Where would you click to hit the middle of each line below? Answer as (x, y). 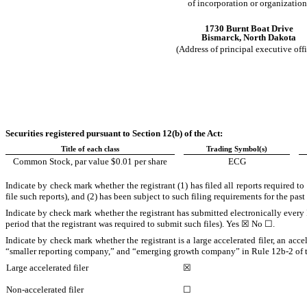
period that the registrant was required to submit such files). (116, 223)
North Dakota (270, 38)
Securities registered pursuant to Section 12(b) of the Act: (114, 133)
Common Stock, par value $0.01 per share (90, 161)
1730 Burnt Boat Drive (249, 29)
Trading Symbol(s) (237, 149)
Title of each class (90, 149)
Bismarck (220, 38)
